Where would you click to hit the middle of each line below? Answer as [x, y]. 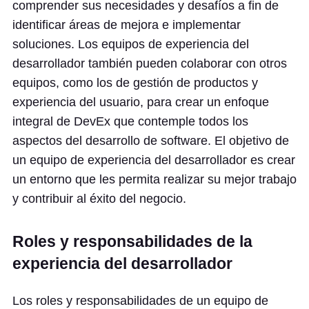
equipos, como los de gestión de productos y [135, 83]
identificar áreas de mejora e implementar [127, 25]
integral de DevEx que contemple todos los [130, 121]
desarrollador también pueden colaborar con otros [150, 63]
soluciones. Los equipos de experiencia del [131, 44]
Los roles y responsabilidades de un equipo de [140, 301]
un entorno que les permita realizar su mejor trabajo [154, 179]
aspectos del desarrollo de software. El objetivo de [151, 141]
